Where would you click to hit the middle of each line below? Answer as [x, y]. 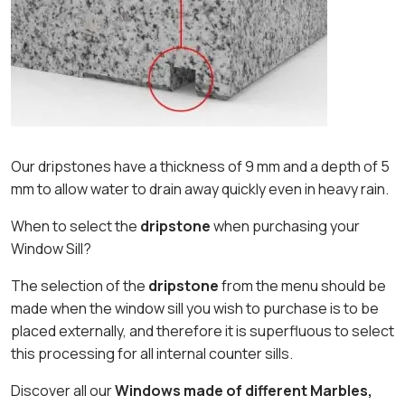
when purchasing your [285, 226]
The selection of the [80, 286]
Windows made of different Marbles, [244, 391]
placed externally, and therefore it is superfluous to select [202, 331]
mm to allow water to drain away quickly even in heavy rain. [200, 189]
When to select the [75, 226]
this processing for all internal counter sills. [152, 353]
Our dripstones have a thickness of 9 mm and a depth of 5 [200, 166]
